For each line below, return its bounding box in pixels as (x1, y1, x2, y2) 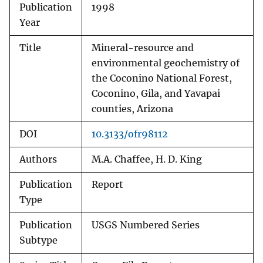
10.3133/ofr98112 (92, 129, 168, 140)
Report (92, 179, 123, 191)
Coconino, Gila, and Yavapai (92, 88, 220, 100)
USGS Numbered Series (92, 220, 200, 231)
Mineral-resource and (92, 42, 194, 54)
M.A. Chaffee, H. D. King (92, 154, 202, 166)
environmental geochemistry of (92, 58, 240, 69)
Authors (19, 154, 57, 166)
